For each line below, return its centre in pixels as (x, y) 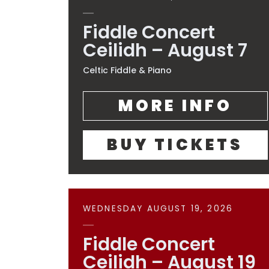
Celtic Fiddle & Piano (127, 70)
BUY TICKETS (175, 145)
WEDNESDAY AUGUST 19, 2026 (158, 209)
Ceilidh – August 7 (165, 50)
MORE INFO (175, 106)
